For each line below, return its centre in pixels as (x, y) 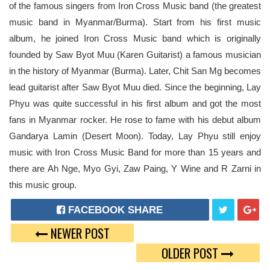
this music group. (43, 184)
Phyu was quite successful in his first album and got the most (135, 103)
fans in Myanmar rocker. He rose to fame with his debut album (135, 119)
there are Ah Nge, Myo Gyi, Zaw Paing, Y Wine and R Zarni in (135, 168)
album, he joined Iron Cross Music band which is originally (135, 38)
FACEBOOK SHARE (116, 209)
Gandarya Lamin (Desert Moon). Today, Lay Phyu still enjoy (135, 136)
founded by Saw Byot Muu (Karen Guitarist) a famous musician (135, 54)
